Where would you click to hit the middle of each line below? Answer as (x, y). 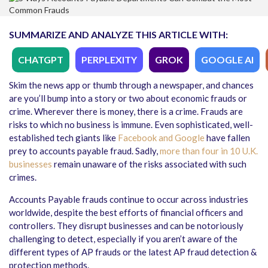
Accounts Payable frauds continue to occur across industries (129, 199)
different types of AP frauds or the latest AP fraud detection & (133, 252)
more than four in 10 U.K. (209, 151)
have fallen (227, 138)
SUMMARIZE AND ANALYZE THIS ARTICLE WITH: (118, 34)
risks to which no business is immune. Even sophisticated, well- (131, 124)
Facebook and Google (161, 138)
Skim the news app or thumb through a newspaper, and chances (131, 85)
